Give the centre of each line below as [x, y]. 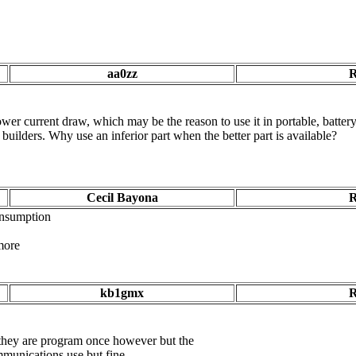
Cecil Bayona [122, 197]
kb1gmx [122, 293]
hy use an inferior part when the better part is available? [199, 135]
